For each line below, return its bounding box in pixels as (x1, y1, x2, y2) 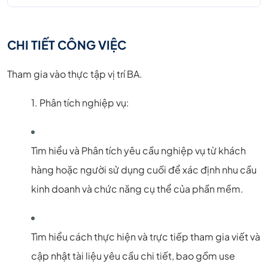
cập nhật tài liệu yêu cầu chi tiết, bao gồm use (31, 249, 235, 262)
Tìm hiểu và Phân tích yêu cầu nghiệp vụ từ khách (31, 144, 246, 157)
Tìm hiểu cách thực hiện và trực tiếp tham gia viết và (31, 230, 260, 243)
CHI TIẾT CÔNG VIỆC (7, 36, 126, 52)
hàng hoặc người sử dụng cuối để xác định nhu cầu (31, 163, 257, 176)
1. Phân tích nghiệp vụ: (31, 96, 129, 109)
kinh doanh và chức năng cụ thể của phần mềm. (31, 182, 243, 195)
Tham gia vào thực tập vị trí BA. (7, 67, 142, 80)
